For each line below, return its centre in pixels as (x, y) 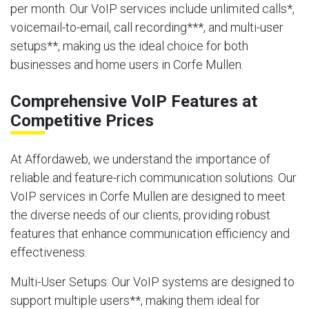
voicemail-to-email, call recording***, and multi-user (147, 27)
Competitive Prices (82, 120)
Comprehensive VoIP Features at (134, 101)
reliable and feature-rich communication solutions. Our (153, 177)
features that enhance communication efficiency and (150, 233)
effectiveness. (49, 252)
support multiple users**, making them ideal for (135, 300)
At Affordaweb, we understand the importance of (140, 159)
